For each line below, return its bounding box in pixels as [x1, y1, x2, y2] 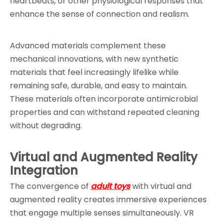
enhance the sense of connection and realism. [10, 8, 189, 20]
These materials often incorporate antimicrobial [10, 93, 198, 105]
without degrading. [10, 120, 82, 131]
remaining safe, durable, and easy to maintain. [10, 80, 187, 91]
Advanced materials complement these [10, 40, 166, 51]
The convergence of [10, 181, 91, 192]
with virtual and [130, 181, 191, 192]
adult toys [91, 181, 130, 192]
